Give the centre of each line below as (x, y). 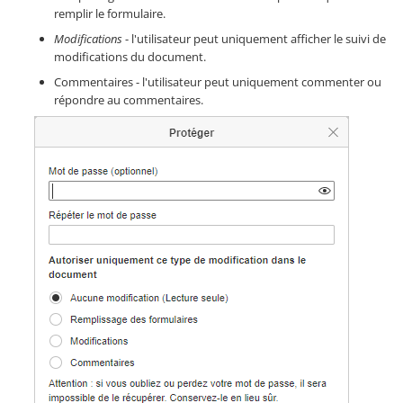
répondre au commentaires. (129, 100)
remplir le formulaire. (110, 14)
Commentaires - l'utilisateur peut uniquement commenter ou (218, 82)
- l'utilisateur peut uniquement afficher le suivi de (254, 39)
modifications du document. (130, 57)
